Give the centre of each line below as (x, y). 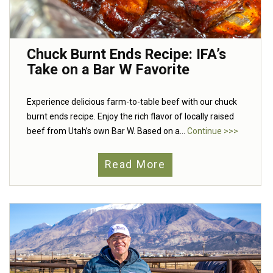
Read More (135, 165)
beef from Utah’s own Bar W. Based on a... (107, 131)
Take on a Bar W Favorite (108, 69)
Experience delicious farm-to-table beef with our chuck (132, 101)
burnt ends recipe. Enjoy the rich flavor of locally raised (130, 116)
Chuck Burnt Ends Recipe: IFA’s (126, 54)
